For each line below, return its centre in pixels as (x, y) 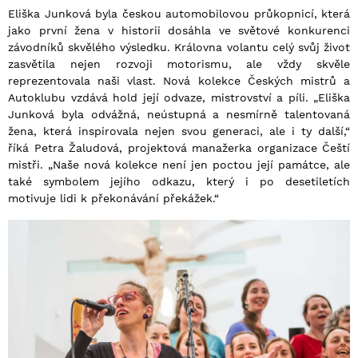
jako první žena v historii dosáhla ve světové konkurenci (179, 31)
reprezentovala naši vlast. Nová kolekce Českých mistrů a (179, 81)
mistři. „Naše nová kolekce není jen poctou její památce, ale (179, 165)
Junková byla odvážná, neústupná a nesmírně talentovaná (179, 115)
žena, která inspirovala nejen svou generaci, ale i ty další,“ (179, 131)
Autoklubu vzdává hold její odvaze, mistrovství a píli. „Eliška (179, 98)
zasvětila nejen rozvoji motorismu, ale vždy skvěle (179, 64)
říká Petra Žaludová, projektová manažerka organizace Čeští (179, 148)
